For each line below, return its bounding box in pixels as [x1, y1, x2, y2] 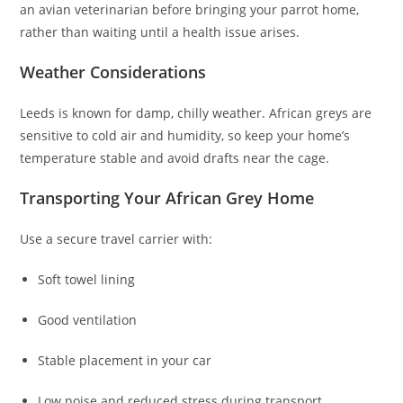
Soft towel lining [38, 271, 136, 289]
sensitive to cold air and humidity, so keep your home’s [20, 127, 351, 145]
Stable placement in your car [38, 352, 212, 370]
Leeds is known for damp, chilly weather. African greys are [20, 104, 372, 122]
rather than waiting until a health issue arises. [20, 23, 300, 41]
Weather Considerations [20, 61, 207, 84]
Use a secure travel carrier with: [20, 230, 213, 248]
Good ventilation [38, 311, 138, 329]
